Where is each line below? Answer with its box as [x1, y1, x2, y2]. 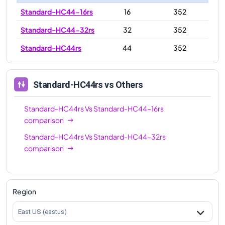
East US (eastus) [18, 207, 67, 215]
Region [13, 187, 36, 196]
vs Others [102, 79, 143, 90]
